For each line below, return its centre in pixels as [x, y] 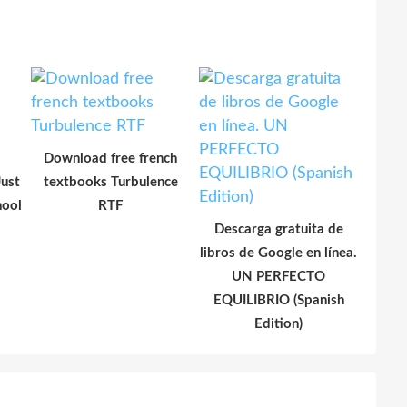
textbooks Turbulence [110, 182]
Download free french [110, 158]
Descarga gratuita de [278, 229]
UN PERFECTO [278, 276]
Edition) [278, 323]
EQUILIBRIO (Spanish [278, 300]
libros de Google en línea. [278, 253]
